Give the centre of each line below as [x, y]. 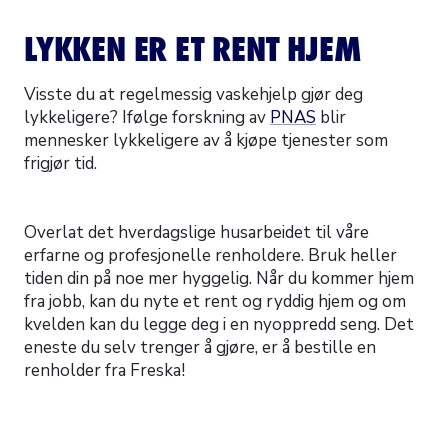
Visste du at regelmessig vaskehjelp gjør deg [193, 94]
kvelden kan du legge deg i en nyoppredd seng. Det [219, 324]
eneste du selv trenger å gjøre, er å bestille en [200, 347]
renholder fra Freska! [104, 370]
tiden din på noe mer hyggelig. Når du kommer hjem [219, 278]
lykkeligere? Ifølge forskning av [147, 117]
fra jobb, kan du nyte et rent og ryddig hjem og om [215, 301]
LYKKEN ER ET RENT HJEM [193, 49]
